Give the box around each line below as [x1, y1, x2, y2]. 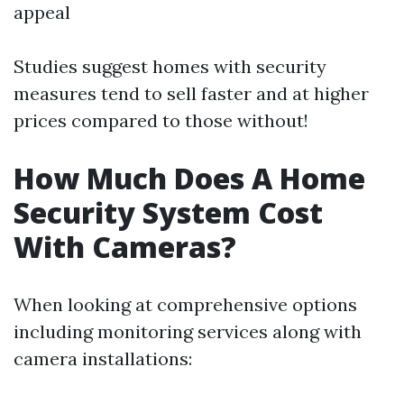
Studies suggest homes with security [14, 55, 326, 78]
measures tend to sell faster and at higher [14, 82, 369, 105]
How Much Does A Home [14, 159, 365, 197]
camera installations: [14, 347, 192, 370]
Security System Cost [14, 193, 323, 232]
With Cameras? [14, 227, 236, 266]
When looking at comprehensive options [14, 293, 357, 316]
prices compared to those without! [14, 109, 308, 132]
